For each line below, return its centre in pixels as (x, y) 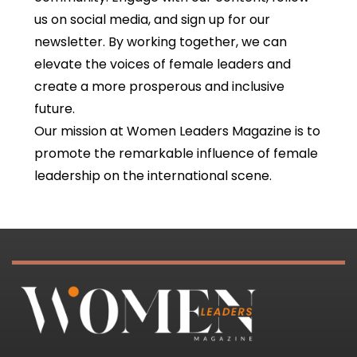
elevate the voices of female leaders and (162, 64)
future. (56, 108)
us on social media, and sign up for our (152, 19)
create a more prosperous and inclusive (159, 86)
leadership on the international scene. (153, 175)
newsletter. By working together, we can (160, 41)
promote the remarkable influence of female (176, 153)
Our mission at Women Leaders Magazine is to (177, 131)
